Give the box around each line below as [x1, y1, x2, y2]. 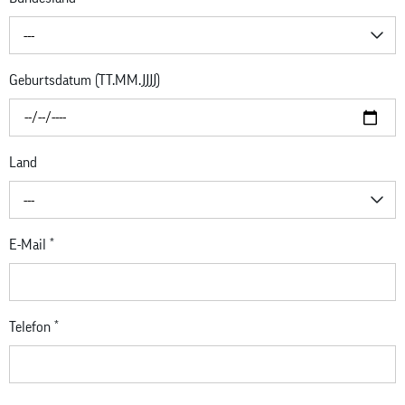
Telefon [9, 320, 54, 335]
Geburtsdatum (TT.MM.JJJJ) [9, 73, 160, 89]
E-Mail [9, 238, 50, 253]
